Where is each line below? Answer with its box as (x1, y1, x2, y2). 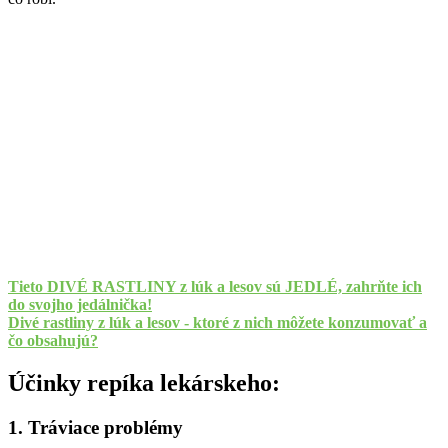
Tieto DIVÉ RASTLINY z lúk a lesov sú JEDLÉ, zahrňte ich (8, 278, 422, 296)
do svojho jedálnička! (8, 296, 152, 314)
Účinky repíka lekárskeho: (8, 370, 280, 397)
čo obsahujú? (8, 332, 98, 350)
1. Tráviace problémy (8, 417, 183, 439)
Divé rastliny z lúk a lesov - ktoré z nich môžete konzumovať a (8, 314, 427, 332)
